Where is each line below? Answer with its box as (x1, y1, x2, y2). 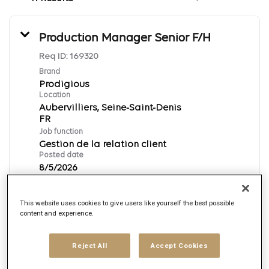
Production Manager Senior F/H (39, 32, 211, 44)
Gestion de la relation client (39, 139, 166, 150)
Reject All (72, 241, 107, 250)
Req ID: (39, 52, 70, 61)
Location (39, 91, 70, 99)
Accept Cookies (151, 241, 208, 250)
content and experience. (20, 208, 94, 217)
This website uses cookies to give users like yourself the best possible (20, 198, 235, 207)
